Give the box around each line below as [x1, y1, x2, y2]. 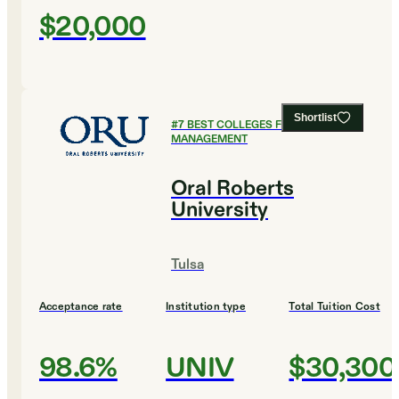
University [171, 196, 268, 225]
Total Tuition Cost [289, 299, 380, 314]
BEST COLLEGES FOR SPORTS [187, 118, 342, 133]
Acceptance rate [39, 299, 123, 314]
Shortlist [294, 111, 337, 125]
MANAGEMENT [171, 132, 248, 147]
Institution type [166, 299, 246, 314]
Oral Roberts [171, 175, 294, 204]
